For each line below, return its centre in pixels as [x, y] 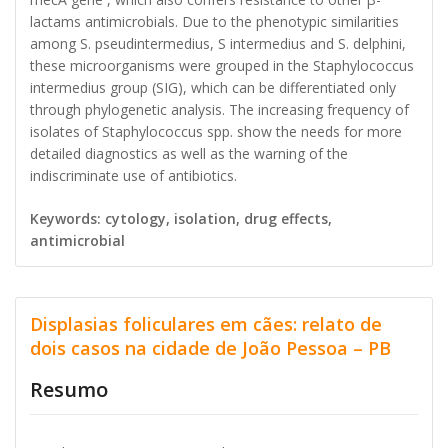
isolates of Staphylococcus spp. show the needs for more [216, 131]
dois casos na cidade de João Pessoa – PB [210, 347]
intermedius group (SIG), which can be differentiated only [213, 87]
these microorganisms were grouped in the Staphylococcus [222, 65]
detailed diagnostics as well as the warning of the [189, 153]
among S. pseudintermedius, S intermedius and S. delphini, [218, 43]
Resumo [69, 389]
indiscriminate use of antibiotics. [133, 175]
